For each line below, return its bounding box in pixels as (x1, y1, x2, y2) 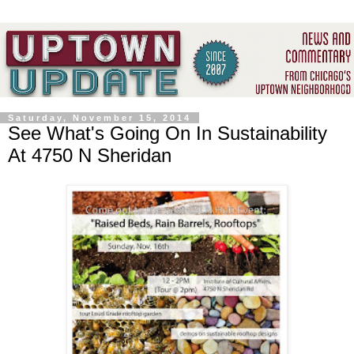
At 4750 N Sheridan (8, 144, 171, 166)
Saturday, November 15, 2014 (8, 112, 191, 122)
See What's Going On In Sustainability (8, 122, 327, 144)
